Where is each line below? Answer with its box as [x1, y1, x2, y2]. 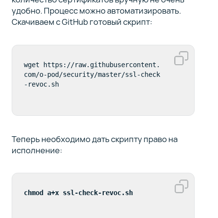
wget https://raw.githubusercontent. [23, 60, 160, 69]
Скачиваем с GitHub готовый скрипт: [11, 16, 152, 27]
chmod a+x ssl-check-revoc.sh [23, 189, 133, 197]
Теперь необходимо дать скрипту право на [11, 133, 178, 145]
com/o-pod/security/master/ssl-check [23, 70, 160, 78]
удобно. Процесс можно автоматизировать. [11, 4, 181, 16]
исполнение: [11, 144, 62, 156]
